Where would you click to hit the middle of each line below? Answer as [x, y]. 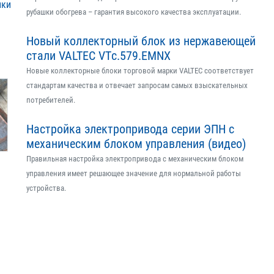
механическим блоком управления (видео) [136, 144]
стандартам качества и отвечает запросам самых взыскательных [137, 85]
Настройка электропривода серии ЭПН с [130, 129]
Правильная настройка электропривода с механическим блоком [135, 159]
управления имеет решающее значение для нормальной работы [134, 173]
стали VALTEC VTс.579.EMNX [98, 56]
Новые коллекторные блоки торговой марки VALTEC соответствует [140, 71]
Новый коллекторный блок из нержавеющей [141, 41]
